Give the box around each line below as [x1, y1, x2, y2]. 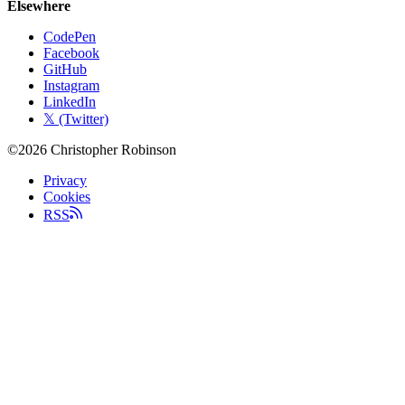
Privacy [43, 172, 87, 188]
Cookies [43, 188, 90, 204]
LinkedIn [43, 93, 96, 109]
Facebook [43, 44, 99, 61]
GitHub [43, 61, 87, 77]
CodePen [43, 28, 96, 44]
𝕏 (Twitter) [43, 110, 108, 127]
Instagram [43, 77, 99, 93]
